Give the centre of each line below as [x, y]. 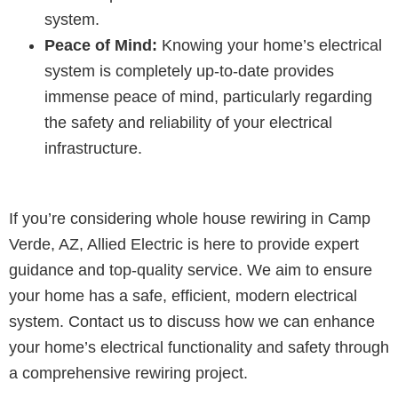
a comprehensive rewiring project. [128, 373]
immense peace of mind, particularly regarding [208, 96]
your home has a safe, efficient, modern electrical [183, 295]
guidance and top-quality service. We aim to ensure [191, 270]
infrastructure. [93, 148]
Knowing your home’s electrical [270, 45]
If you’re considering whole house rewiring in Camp [190, 218]
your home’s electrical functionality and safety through [199, 347]
